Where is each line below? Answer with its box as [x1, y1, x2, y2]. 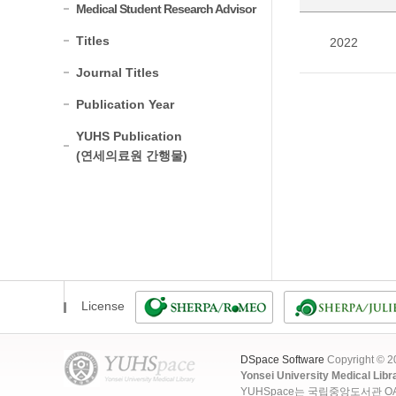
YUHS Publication [76, 129, 182, 143]
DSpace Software [240, 354, 324, 366]
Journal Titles [76, 65, 159, 80]
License [81, 299, 125, 313]
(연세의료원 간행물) [76, 148, 187, 163]
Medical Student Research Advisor [76, 2, 255, 16]
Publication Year [76, 97, 174, 111]
